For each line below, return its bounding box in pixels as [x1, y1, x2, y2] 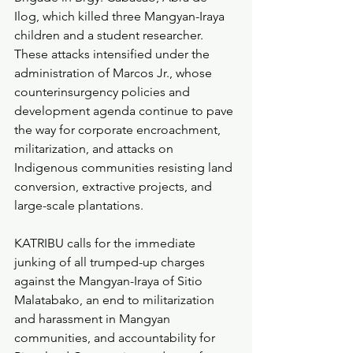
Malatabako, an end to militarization [14, 292, 217, 307]
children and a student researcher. [14, 28, 206, 43]
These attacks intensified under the [14, 46, 213, 61]
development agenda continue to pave [14, 103, 236, 118]
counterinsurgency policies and [14, 84, 193, 99]
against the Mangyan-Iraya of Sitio [14, 273, 206, 288]
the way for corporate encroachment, [14, 122, 224, 137]
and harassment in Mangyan [14, 311, 173, 326]
